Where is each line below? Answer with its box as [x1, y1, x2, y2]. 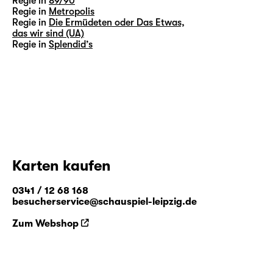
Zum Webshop [12, 218, 79, 229]
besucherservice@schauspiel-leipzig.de [12, 196, 197, 207]
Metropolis [49, 5, 94, 17]
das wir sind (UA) [12, 27, 84, 39]
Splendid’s [49, 38, 93, 50]
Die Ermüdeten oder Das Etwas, [49, 16, 185, 28]
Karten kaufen [12, 157, 111, 174]
